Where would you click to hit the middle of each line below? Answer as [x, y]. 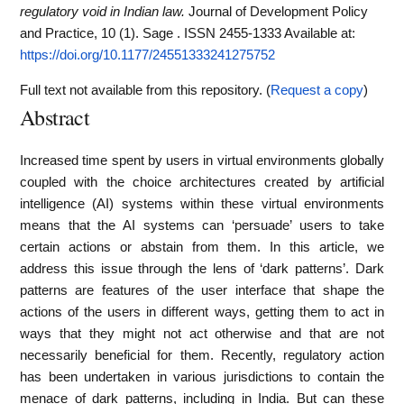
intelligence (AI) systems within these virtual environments [202, 203]
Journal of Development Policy [278, 12]
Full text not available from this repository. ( [145, 90]
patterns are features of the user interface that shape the [202, 290]
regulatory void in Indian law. [102, 12]
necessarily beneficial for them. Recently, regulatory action [202, 355]
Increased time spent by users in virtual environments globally [202, 160]
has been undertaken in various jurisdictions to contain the [202, 376]
